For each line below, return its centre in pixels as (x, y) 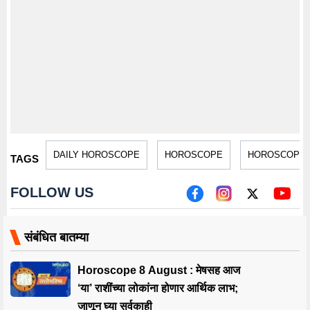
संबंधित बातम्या (56, 237)
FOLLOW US (52, 192)
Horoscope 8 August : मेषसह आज (158, 270)
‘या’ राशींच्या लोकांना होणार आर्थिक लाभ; (157, 288)
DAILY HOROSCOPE (97, 155)
